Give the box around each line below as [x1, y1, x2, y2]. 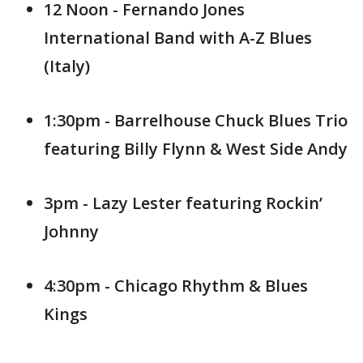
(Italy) [44, 55, 90, 77]
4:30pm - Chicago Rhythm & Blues [44, 275, 308, 297]
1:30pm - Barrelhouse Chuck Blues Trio [44, 109, 348, 131]
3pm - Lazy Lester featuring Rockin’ [44, 192, 322, 214]
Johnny [44, 220, 99, 242]
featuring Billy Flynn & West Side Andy [44, 138, 348, 160]
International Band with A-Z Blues [44, 27, 312, 49]
